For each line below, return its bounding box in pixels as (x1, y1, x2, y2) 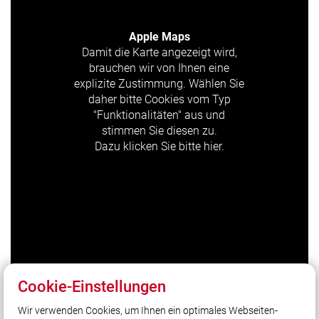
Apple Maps (128, 30, 190, 44)
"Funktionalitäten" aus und (93, 108, 226, 122)
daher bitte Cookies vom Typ (88, 93, 231, 107)
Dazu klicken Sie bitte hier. (94, 140, 224, 154)
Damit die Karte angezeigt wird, (81, 46, 237, 60)
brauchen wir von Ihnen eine (89, 61, 230, 75)
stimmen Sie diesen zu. (101, 124, 217, 138)
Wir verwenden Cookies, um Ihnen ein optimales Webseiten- (18, 305, 278, 316)
